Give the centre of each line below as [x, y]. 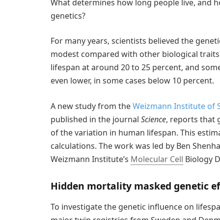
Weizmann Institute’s [91, 159]
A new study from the [92, 106]
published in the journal [96, 119]
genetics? [68, 15]
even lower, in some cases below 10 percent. [132, 81]
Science [153, 119]
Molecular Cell [157, 159]
